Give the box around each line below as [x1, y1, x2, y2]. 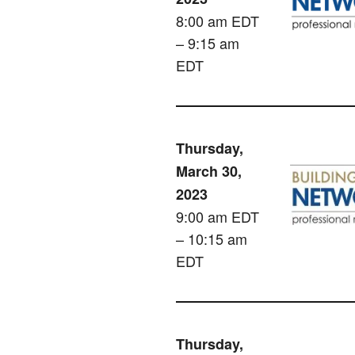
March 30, [176, 161, 242, 182]
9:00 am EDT [176, 206, 259, 227]
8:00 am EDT [176, 10, 259, 32]
